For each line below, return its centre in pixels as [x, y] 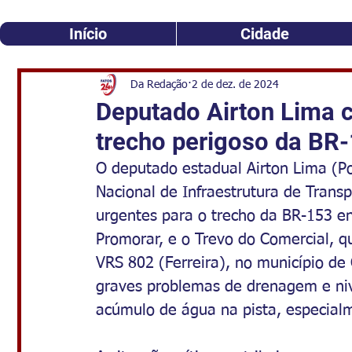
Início [88, 34]
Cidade [264, 34]
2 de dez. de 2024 [235, 84]
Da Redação [159, 84]
